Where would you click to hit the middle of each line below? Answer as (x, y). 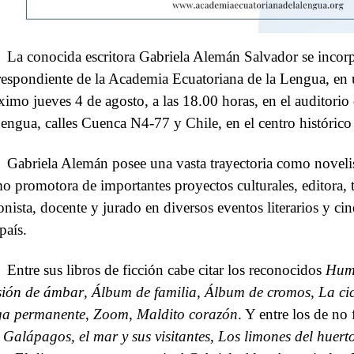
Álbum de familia (144, 292)
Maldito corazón (187, 314)
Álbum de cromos (258, 292)
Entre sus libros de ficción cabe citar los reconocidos (167, 269)
